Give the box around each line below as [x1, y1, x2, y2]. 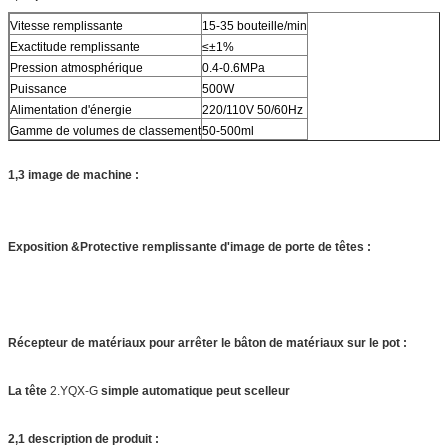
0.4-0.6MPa [202, 60, 265, 75]
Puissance [10, 81, 67, 96]
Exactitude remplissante [10, 39, 140, 54]
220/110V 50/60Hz [202, 102, 303, 117]
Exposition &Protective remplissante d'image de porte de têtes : [8, 239, 371, 254]
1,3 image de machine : [8, 167, 139, 182]
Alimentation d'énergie [10, 102, 132, 117]
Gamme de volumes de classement [10, 123, 201, 138]
